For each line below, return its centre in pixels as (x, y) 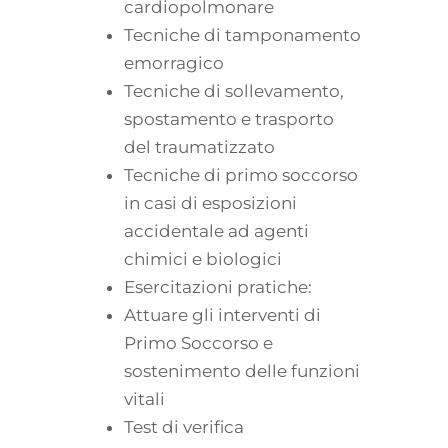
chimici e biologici (203, 259)
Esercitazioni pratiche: (218, 287)
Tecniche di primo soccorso (241, 175)
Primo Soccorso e (198, 343)
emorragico (174, 63)
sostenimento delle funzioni (242, 371)
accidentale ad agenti (216, 231)
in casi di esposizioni (210, 203)
